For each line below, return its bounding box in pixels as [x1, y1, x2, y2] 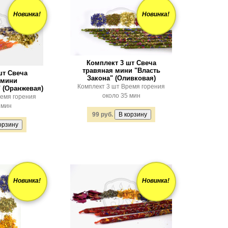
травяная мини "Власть [82, 67, 160, 74]
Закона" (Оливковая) [87, 74, 156, 82]
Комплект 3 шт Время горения [77, 83, 165, 90]
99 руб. [92, 111, 113, 118]
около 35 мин [102, 92, 140, 99]
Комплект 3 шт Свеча [86, 59, 156, 67]
